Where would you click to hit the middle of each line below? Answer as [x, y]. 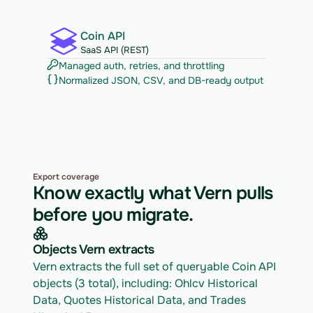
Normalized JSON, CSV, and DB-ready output [161, 80]
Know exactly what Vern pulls [153, 193]
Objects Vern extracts [94, 249]
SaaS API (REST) [115, 50]
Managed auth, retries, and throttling [141, 66]
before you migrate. [113, 215]
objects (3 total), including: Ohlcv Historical [145, 283]
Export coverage [66, 177]
